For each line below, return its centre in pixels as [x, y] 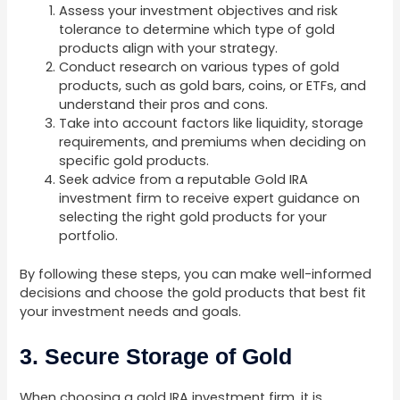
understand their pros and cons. [164, 104]
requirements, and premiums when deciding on [213, 142]
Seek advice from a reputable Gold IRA [184, 179]
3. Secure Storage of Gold [156, 357]
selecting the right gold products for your [193, 217]
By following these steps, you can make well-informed [196, 274]
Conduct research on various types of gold [200, 67]
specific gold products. [134, 160]
